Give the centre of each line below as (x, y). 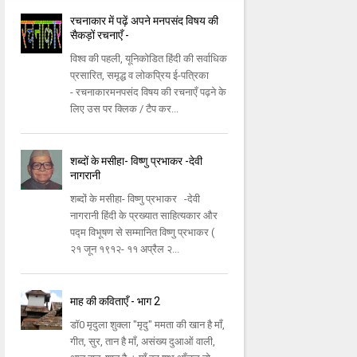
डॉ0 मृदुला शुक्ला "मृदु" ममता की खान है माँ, (148, 325)
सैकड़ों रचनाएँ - (100, 35)
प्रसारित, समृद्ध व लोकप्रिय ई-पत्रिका (140, 76)
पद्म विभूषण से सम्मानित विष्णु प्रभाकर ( (143, 233)
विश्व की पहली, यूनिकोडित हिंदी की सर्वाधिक (149, 59)
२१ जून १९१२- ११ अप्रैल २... (125, 249)
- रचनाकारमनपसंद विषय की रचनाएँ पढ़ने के (149, 92)
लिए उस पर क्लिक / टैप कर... (125, 109)
